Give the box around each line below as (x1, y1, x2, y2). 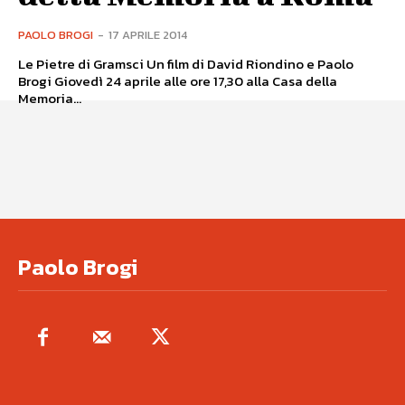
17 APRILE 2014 (108, 26, 187, 44)
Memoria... (18, 88, 81, 109)
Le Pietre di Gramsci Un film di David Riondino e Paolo (18, 53, 146, 75)
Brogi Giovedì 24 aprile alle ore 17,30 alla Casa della (18, 71, 54, 92)
